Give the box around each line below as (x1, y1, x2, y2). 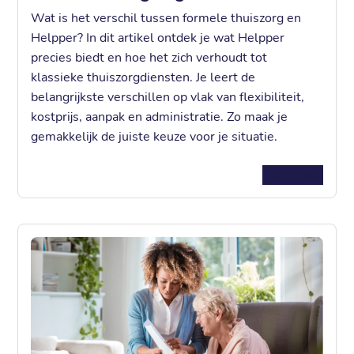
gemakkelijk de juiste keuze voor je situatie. (31, 127, 278, 145)
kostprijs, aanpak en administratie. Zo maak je (31, 107, 288, 126)
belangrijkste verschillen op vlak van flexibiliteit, (31, 88, 305, 106)
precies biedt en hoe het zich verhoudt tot (31, 48, 268, 66)
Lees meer (262, 165, 323, 183)
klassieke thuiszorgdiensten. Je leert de (31, 68, 256, 86)
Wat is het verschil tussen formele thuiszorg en (31, 9, 302, 27)
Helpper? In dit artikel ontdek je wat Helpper (31, 28, 285, 47)
